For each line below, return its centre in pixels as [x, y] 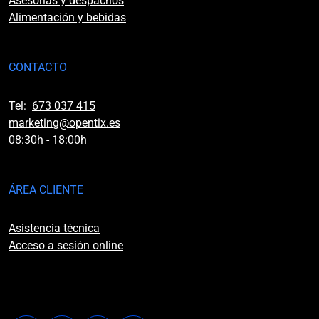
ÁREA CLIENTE [46, 190]
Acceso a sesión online [66, 245]
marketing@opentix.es [64, 123]
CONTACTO [38, 67]
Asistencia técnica [54, 228]
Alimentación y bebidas [67, 17]
